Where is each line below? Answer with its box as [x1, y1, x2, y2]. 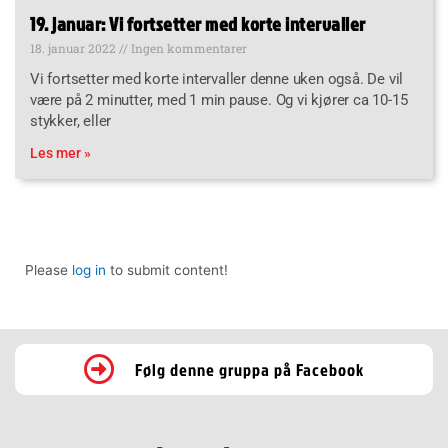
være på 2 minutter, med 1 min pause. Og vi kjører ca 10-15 [30, 90, 408, 109]
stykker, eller [30, 111, 112, 130]
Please [25, 261, 72, 278]
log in [72, 261, 106, 278]
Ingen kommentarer [128, 39, 247, 56]
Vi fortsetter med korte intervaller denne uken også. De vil [30, 69, 404, 88]
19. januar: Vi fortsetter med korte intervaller [30, 9, 366, 37]
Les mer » [30, 144, 91, 161]
